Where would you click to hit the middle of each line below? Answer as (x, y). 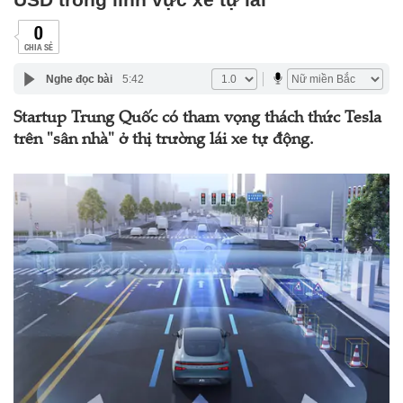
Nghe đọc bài (79, 79)
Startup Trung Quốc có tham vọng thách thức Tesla (197, 119)
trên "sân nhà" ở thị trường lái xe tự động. (164, 140)
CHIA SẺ (38, 46)
